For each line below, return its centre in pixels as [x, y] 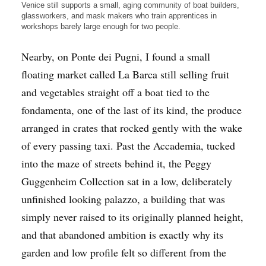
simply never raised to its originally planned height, [132, 216]
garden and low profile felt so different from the [124, 252]
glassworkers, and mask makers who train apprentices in [119, 15]
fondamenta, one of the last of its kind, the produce [132, 110]
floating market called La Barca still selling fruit [125, 74]
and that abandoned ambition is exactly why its [122, 234]
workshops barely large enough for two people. [101, 26]
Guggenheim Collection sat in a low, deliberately [127, 181]
